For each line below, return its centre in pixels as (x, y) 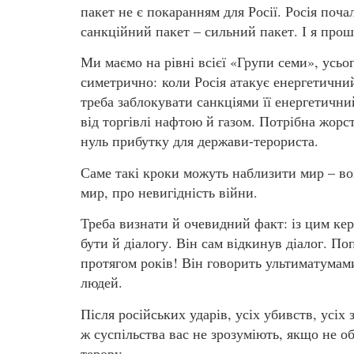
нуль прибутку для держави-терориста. (200, 141)
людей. (102, 282)
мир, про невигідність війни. (169, 192)
